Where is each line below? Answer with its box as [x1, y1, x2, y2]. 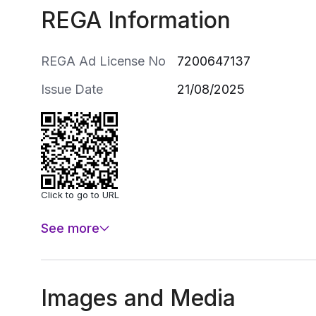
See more [41, 221, 99, 236]
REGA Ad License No [41, 54, 166, 69]
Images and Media [41, 284, 236, 312]
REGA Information [41, 6, 231, 35]
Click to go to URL [41, 189, 119, 201]
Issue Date [41, 82, 103, 97]
